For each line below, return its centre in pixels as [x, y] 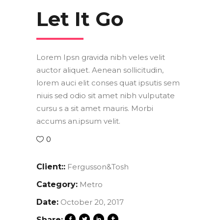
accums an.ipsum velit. [78, 121]
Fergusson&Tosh [98, 167]
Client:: [51, 167]
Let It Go [80, 19]
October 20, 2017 [92, 202]
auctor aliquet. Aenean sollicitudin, [100, 70]
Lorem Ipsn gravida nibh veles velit [101, 57]
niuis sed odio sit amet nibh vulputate [106, 96]
